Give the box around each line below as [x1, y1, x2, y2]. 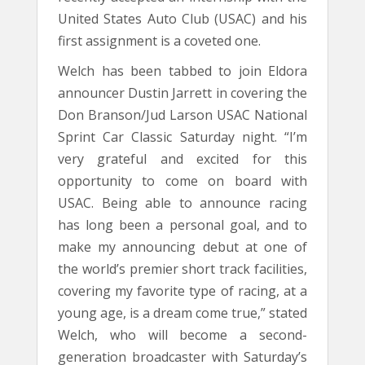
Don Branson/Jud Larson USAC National [58, 106, 307, 124]
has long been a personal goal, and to [58, 216, 307, 234]
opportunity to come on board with [58, 172, 307, 190]
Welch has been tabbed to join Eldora [58, 62, 307, 80]
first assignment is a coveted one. [58, 32, 261, 50]
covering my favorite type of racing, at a [58, 282, 307, 300]
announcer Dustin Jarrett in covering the [58, 84, 307, 102]
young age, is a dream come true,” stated [58, 304, 307, 322]
